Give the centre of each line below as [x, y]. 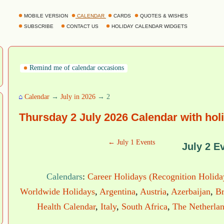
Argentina [117, 192]
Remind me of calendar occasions [76, 68]
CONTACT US [82, 26]
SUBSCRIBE [39, 26]
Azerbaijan [191, 192]
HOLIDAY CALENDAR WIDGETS [149, 26]
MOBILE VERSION [46, 16]
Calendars [64, 177]
